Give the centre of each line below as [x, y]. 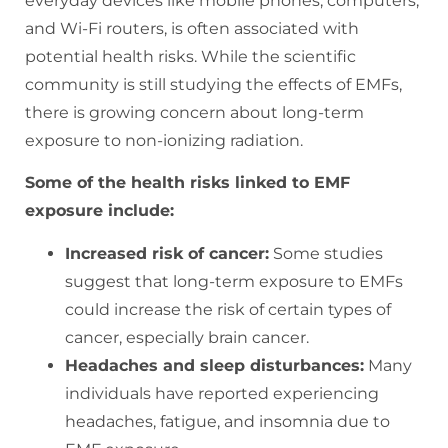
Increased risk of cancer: [167, 253]
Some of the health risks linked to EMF [187, 183]
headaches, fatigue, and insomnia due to [227, 421]
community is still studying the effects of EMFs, [213, 84]
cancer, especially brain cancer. [187, 337]
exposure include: [99, 211]
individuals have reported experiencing [222, 393]
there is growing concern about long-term [194, 112]
